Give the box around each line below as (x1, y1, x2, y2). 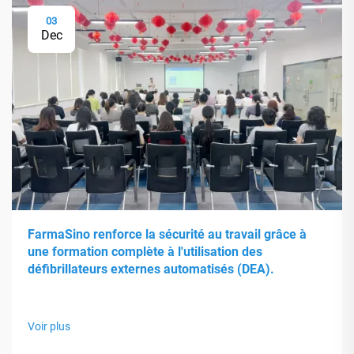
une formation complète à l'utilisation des (28, 243, 262, 259)
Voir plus (28, 319, 70, 333)
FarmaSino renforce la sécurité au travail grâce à (28, 226, 307, 242)
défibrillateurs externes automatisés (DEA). (28, 261, 274, 277)
